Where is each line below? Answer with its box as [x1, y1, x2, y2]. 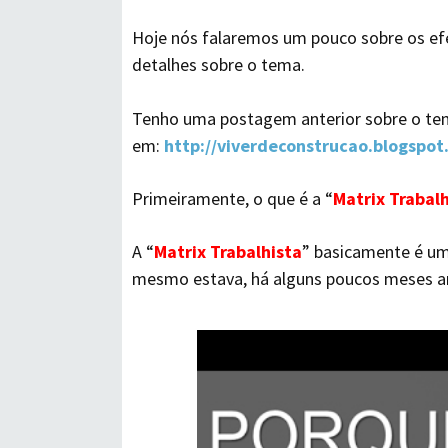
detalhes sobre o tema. [132, 53, 305, 76]
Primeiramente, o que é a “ [132, 187, 333, 210]
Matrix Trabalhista [154, 240, 302, 263]
